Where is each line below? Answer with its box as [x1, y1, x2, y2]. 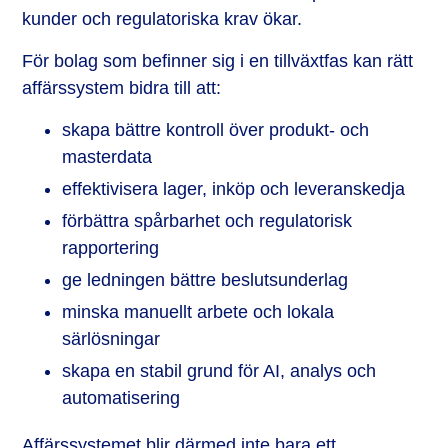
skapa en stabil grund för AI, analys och [62, 360, 377, 381]
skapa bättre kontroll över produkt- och [62, 119, 370, 140]
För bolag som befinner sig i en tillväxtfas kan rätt [22, 50, 414, 71]
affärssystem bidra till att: [22, 77, 222, 98]
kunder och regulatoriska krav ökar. [22, 8, 303, 29]
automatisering [62, 387, 181, 408]
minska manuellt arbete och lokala [62, 301, 335, 322]
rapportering [62, 237, 160, 258]
